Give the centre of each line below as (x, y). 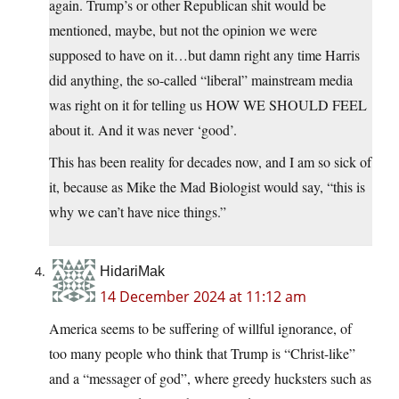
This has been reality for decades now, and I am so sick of (210, 162)
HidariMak (132, 272)
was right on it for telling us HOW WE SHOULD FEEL (208, 105)
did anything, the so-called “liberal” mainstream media (201, 80)
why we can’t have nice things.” (138, 212)
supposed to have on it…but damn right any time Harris (204, 55)
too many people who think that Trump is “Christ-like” (202, 354)
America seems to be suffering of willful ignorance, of (200, 329)
